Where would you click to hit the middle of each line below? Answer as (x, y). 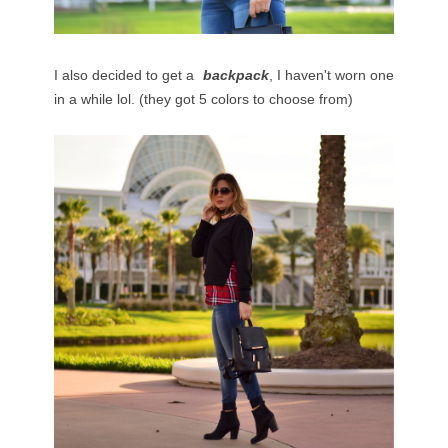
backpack (233, 75)
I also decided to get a (126, 75)
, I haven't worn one (331, 75)
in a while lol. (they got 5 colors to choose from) (203, 99)
